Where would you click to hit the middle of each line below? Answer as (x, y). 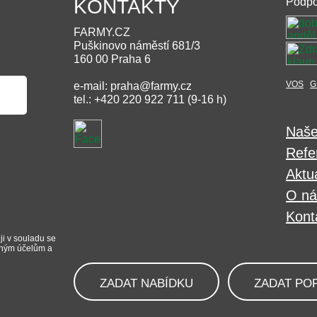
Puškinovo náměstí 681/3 (137, 46)
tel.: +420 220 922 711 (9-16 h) (150, 99)
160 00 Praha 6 (112, 59)
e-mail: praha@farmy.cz (133, 86)
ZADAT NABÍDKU (146, 283)
